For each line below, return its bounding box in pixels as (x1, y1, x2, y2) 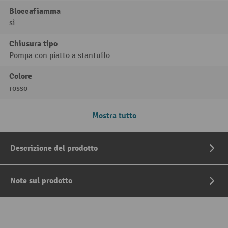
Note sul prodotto (10, 176, 72, 186)
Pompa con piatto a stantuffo (9, 51, 110, 61)
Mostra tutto (92, 110, 136, 121)
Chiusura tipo (9, 39, 58, 49)
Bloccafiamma (9, 6, 61, 17)
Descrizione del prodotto (10, 143, 98, 154)
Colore (9, 71, 32, 82)
